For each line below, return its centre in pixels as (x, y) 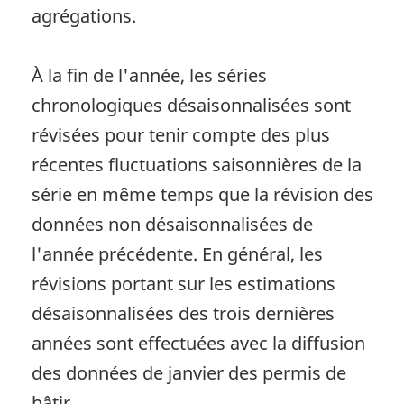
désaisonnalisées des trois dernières (183, 314)
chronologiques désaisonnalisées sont (191, 106)
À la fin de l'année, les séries (149, 76)
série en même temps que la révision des (202, 195)
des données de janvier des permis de (189, 373)
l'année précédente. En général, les (177, 254)
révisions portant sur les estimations (184, 284)
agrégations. (84, 16)
